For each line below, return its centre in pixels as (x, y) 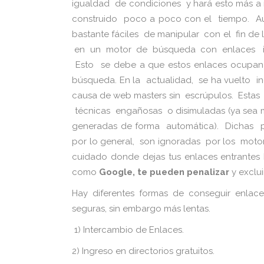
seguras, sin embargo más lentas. (141, 209)
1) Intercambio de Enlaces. (128, 230)
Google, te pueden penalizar (164, 172)
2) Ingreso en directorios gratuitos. (143, 251)
